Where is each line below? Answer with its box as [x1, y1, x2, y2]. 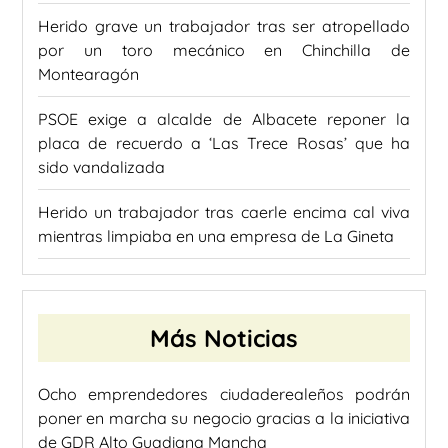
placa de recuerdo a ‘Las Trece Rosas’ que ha [38, 132, 410, 153]
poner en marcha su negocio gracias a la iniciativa [38, 407, 410, 428]
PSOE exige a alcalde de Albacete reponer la [38, 108, 410, 129]
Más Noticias [150, 322, 298, 353]
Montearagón [38, 63, 139, 84]
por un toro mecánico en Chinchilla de [38, 39, 410, 60]
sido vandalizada [38, 156, 165, 177]
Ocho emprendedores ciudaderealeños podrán [38, 383, 410, 404]
